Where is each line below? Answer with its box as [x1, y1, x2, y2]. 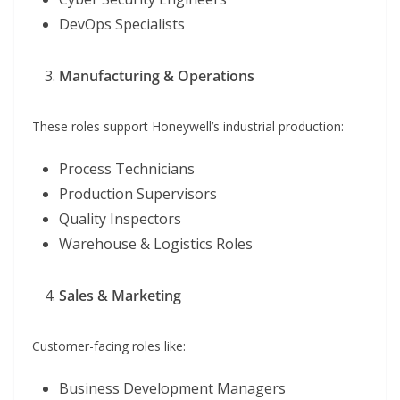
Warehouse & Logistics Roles [59, 234, 253, 254]
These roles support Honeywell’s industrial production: [32, 118, 344, 136]
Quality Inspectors [59, 209, 181, 229]
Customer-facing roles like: [32, 337, 186, 355]
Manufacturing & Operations [59, 66, 254, 87]
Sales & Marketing [59, 286, 181, 306]
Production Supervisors [59, 184, 217, 204]
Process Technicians [59, 159, 195, 179]
